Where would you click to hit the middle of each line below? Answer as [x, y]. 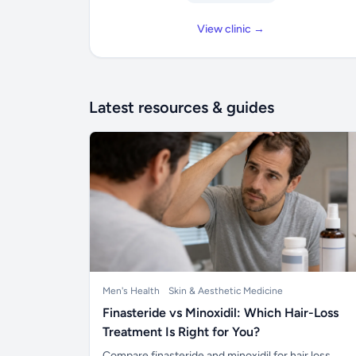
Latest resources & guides [182, 107]
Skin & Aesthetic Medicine [226, 291]
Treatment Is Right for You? [181, 332]
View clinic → [231, 29]
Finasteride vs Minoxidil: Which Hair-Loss [221, 313]
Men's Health [131, 291]
